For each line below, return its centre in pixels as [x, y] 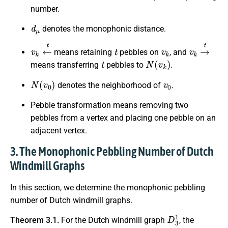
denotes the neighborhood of [109, 85]
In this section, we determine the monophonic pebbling [108, 187]
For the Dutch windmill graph [114, 220]
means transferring [66, 65]
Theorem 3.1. [36, 220]
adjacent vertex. [59, 131]
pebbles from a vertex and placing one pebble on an [123, 118]
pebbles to [125, 65]
